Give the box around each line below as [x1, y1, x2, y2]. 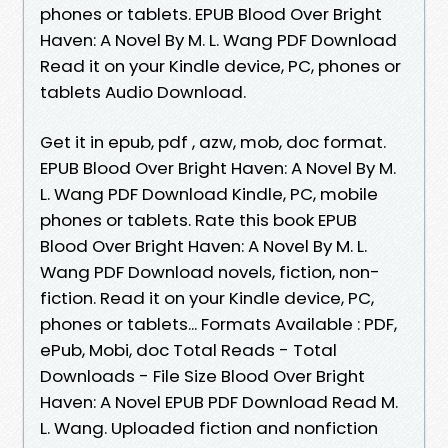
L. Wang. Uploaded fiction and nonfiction [40, 415, 378, 440]
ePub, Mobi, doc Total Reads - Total [40, 337, 337, 362]
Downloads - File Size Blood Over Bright [40, 363, 365, 388]
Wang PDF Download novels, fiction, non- [40, 259, 380, 284]
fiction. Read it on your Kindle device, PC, [40, 285, 374, 310]
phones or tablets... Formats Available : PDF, [40, 311, 397, 336]
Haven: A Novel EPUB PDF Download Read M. [40, 389, 398, 414]
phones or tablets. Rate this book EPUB [40, 207, 357, 232]
